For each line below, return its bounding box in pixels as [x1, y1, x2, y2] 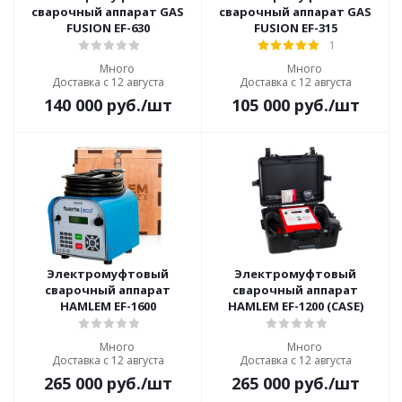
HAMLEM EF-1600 [59, 298, 156, 314]
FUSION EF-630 [66, 20, 150, 36]
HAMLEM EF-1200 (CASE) [227, 298, 363, 314]
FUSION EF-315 [253, 20, 337, 36]
